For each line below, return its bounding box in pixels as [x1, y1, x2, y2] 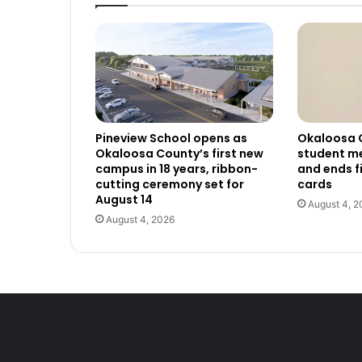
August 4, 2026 [106, 213, 175, 225]
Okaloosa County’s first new [95, 145, 263, 162]
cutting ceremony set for [95, 175, 244, 192]
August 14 [95, 191, 153, 208]
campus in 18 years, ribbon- [95, 160, 258, 177]
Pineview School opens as [95, 129, 247, 146]
